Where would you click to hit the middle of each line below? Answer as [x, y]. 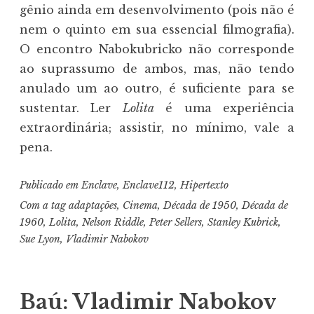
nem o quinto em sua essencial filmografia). [157, 30]
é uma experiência [224, 108]
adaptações [93, 205]
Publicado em [50, 185]
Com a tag [44, 205]
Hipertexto [204, 185]
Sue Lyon [40, 239]
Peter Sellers [176, 222]
